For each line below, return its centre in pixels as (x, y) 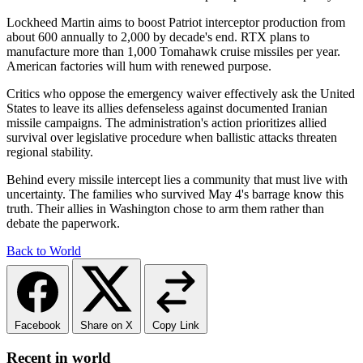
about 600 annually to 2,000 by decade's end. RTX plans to (158, 36)
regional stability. (50, 152)
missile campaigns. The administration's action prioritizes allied (167, 122)
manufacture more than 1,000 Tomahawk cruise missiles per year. (173, 51)
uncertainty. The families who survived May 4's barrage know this (175, 194)
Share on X (107, 325)
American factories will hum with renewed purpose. (139, 66)
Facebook (38, 325)
